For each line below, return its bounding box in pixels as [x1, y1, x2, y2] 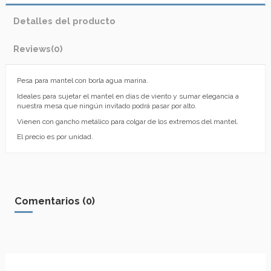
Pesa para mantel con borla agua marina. [17, 76, 148, 85]
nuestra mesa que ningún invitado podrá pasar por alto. [17, 101, 197, 110]
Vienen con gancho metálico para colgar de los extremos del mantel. [17, 117, 238, 126]
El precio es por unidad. [17, 132, 93, 142]
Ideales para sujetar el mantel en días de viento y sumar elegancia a [17, 91, 239, 100]
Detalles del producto [13, 16, 116, 27]
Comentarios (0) [15, 195, 95, 207]
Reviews [13, 44, 51, 54]
